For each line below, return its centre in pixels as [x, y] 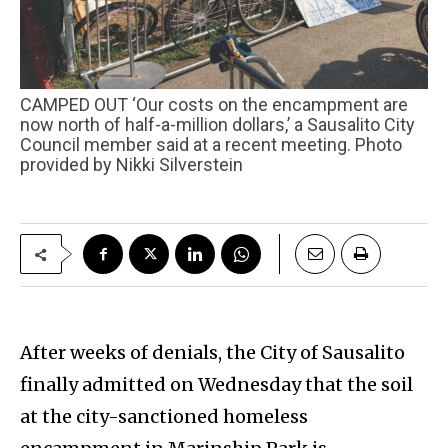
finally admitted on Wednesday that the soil [216, 385]
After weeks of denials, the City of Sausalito [212, 353]
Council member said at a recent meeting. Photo [211, 145]
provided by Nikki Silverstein [131, 165]
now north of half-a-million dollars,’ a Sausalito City [217, 125]
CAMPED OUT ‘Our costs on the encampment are [26, 105]
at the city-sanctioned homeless [164, 417]
